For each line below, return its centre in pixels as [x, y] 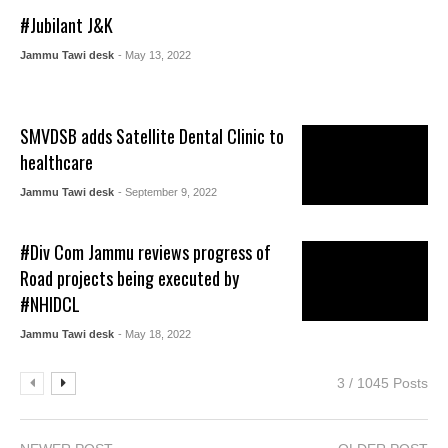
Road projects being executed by [130, 278]
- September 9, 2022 [168, 192]
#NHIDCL [50, 304]
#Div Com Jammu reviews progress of [146, 252]
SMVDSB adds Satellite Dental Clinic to [152, 136]
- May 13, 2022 [155, 54]
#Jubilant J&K [67, 24]
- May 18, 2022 [155, 334]
